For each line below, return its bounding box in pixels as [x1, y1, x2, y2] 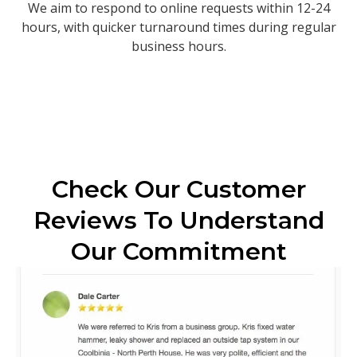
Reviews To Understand [33, 205, 324, 235]
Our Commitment [70, 236, 287, 266]
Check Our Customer [51, 174, 306, 204]
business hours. [131, 37, 226, 55]
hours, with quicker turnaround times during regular [21, 18, 336, 36]
